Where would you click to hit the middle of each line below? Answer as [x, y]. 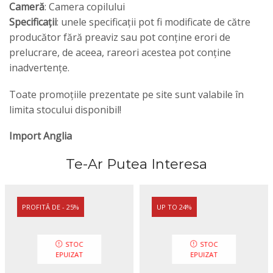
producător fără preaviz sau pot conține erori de [120, 37]
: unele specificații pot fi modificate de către [154, 22]
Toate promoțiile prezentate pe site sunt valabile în [126, 94]
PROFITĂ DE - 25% [51, 207]
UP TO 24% [174, 207]
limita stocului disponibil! [65, 109]
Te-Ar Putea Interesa [136, 164]
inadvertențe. [39, 68]
